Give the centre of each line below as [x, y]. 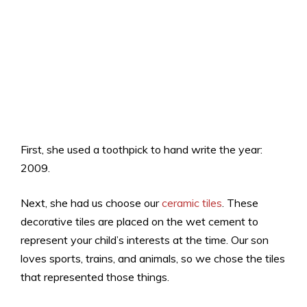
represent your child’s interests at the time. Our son [145, 240]
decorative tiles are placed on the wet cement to [139, 221]
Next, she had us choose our [91, 202]
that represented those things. [95, 277]
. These [240, 202]
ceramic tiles [192, 202]
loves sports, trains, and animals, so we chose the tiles [153, 258]
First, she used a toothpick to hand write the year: [142, 149]
